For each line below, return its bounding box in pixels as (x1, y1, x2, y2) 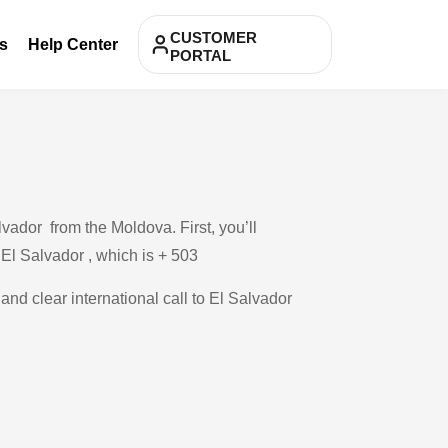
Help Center (28, 35, 118, 53)
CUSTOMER (170, 29, 257, 46)
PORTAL (170, 47, 231, 64)
